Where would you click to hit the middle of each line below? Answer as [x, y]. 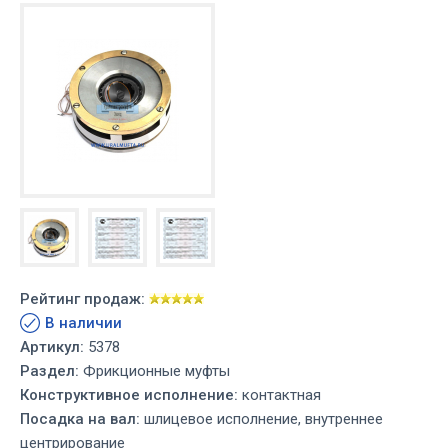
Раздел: [49, 371]
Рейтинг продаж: [82, 299]
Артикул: [52, 347]
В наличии [83, 323]
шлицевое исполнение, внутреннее [261, 419]
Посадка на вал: [80, 419]
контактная [279, 395]
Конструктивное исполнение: [129, 395]
